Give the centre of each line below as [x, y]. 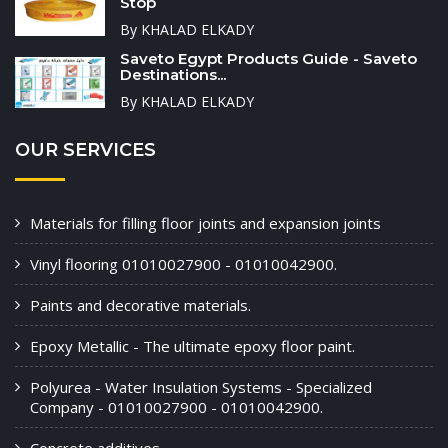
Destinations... [173, 75]
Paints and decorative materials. [140, 305]
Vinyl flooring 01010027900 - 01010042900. [183, 264]
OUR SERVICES [85, 150]
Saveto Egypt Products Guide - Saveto [268, 59]
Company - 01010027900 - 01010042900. [176, 407]
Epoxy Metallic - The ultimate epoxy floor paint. [192, 346]
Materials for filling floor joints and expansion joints [205, 223]
